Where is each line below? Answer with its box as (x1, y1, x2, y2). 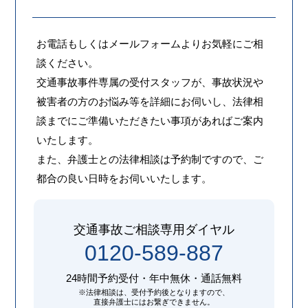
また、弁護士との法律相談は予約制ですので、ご (36, 153, 263, 166)
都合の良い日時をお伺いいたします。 (36, 173, 212, 185)
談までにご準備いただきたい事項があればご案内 (36, 115, 263, 127)
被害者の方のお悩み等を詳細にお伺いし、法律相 (36, 96, 263, 108)
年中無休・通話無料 (149, 272, 242, 285)
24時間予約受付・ (66, 272, 149, 285)
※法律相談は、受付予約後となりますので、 (78, 288, 230, 297)
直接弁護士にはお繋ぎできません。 (93, 298, 214, 307)
